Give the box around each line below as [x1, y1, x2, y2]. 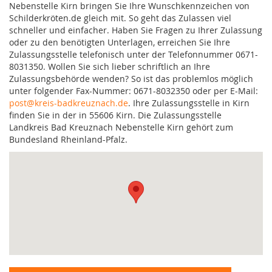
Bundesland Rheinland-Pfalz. [9, 133, 127, 145]
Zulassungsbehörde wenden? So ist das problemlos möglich [9, 72, 253, 84]
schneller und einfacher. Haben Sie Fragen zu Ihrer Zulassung [9, 24, 262, 36]
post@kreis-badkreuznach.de [9, 97, 128, 109]
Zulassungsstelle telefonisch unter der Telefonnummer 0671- [9, 48, 258, 60]
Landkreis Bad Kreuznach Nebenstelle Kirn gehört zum [9, 121, 233, 133]
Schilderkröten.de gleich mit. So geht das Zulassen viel [9, 12, 231, 24]
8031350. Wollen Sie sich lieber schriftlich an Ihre [9, 60, 210, 72]
